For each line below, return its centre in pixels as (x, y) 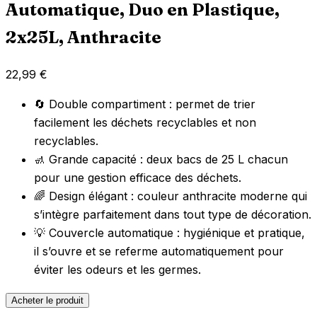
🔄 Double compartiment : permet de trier (145, 104)
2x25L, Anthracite (83, 37)
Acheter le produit (47, 300)
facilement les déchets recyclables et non (145, 122)
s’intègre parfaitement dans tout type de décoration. (173, 214)
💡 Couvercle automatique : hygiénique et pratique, (169, 232)
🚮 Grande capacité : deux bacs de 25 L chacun (161, 159)
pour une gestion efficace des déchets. (138, 177)
